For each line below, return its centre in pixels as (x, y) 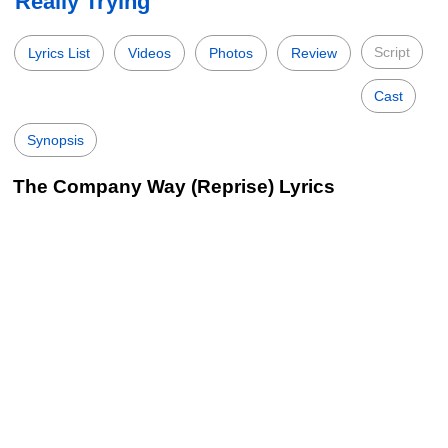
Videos (149, 53)
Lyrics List (59, 53)
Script (392, 52)
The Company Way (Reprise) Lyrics (174, 186)
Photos (231, 53)
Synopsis (55, 140)
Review (314, 53)
